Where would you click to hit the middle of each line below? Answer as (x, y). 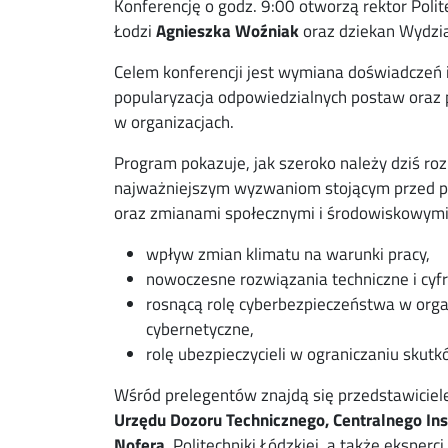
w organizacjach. (174, 121)
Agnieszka (193, 30)
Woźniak (267, 30)
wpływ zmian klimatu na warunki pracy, (288, 253)
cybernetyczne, (200, 328)
